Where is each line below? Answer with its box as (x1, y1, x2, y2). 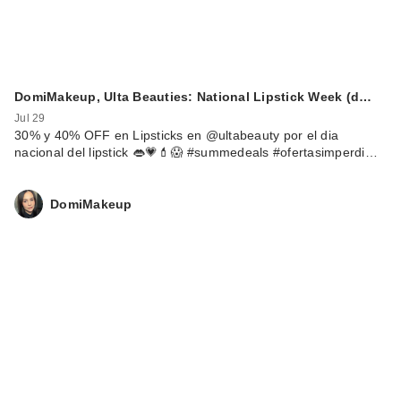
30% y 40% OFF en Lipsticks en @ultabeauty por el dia (14, 128, 338, 143)
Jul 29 (14, 112, 46, 125)
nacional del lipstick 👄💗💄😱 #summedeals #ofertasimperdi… (14, 145, 378, 160)
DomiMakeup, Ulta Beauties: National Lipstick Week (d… (14, 90, 372, 105)
